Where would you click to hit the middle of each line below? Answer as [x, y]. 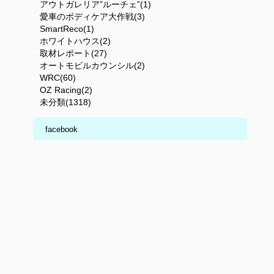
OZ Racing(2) [66, 90]
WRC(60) [58, 77]
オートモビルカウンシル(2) [92, 65]
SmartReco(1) [67, 28]
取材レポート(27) [73, 53]
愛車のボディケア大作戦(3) [92, 16]
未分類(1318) [65, 102]
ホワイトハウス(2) [75, 41]
